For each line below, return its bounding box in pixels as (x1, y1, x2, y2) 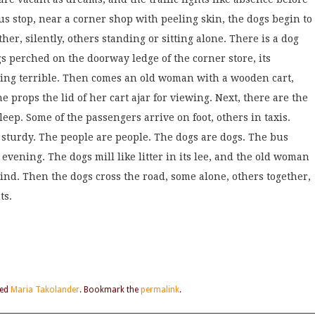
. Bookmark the (79, 285, 141, 295)
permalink (141, 285, 179, 295)
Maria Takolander (11, 285, 79, 295)
